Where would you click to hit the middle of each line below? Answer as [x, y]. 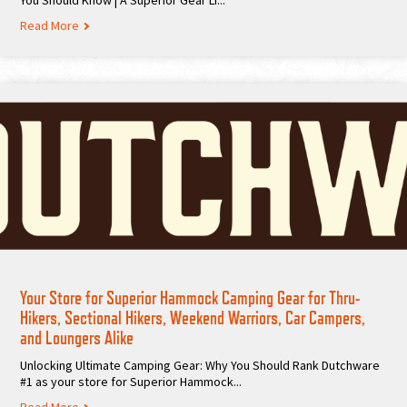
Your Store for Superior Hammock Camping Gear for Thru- [190, 298]
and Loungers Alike [77, 338]
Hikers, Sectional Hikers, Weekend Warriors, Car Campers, [193, 318]
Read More [50, 26]
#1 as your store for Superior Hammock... [131, 382]
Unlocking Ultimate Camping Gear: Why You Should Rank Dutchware [200, 366]
